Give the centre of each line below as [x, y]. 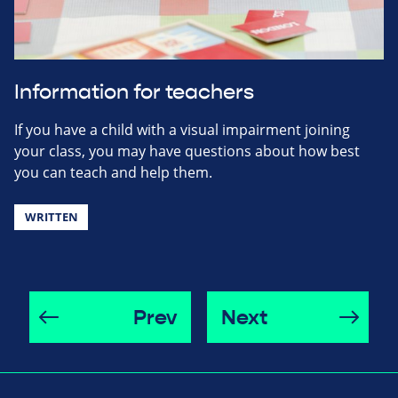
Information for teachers [134, 93]
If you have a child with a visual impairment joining [182, 130]
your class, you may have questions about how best [187, 151]
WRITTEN [51, 217]
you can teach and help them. [113, 173]
